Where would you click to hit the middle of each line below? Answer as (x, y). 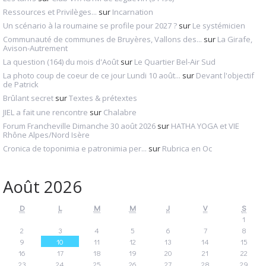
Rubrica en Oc (187, 148)
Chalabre (120, 112)
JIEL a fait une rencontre (45, 112)
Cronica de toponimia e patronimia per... (75, 148)
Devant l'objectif (225, 76)
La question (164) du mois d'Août (61, 62)
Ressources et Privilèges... (50, 12)
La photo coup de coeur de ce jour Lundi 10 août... (92, 76)
